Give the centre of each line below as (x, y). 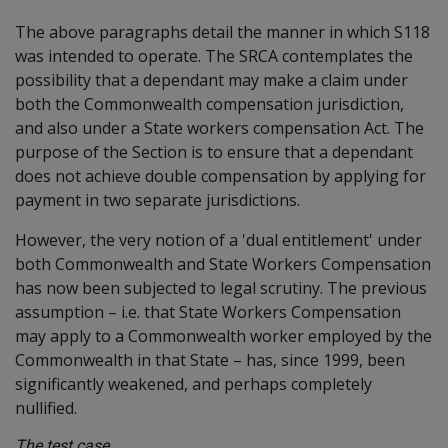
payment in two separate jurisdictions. (157, 199)
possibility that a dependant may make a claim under (211, 79)
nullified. (46, 407)
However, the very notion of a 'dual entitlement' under (218, 239)
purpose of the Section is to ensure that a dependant (214, 151)
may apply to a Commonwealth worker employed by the (223, 335)
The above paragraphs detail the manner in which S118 (222, 31)
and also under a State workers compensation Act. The (219, 127)
